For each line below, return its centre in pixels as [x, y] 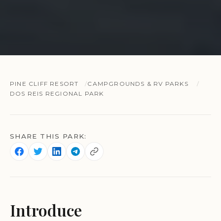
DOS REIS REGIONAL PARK [57, 93]
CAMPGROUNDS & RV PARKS [138, 83]
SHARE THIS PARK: [48, 136]
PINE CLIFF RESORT [44, 83]
